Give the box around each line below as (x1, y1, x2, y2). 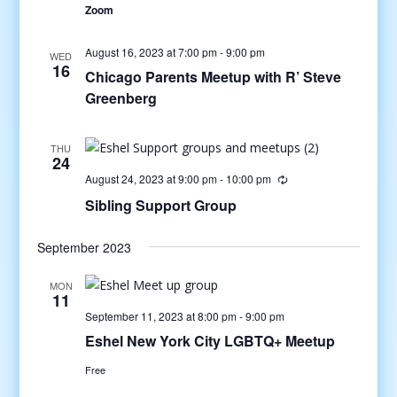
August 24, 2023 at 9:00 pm (84, 171, 217, 186)
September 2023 (36, 237, 131, 256)
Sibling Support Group (84, 194, 237, 215)
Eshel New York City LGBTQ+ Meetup (84, 330, 335, 351)
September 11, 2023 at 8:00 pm (84, 307, 237, 323)
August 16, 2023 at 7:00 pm (84, 44, 217, 59)
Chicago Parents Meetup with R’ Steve (84, 66, 341, 87)
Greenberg (84, 88, 157, 108)
